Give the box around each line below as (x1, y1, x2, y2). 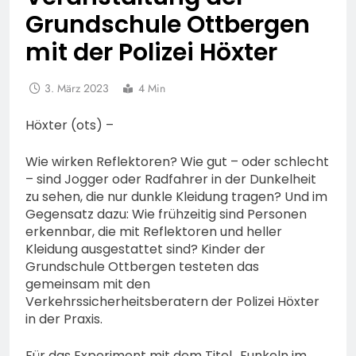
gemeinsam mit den (25, 275, 150, 294)
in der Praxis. (25, 310, 103, 329)
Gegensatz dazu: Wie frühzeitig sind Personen (25, 205, 307, 224)
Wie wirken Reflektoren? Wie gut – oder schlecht (25, 153, 329, 172)
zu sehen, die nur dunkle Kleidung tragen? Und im (25, 188, 327, 207)
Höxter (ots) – (25, 116, 114, 135)
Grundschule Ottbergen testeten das (25, 257, 259, 277)
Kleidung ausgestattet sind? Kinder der (25, 240, 265, 259)
